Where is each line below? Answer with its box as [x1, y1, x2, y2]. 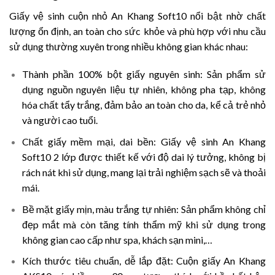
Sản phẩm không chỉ [181, 203, 266, 215]
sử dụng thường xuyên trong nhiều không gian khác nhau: [9, 40, 248, 52]
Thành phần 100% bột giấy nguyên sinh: [21, 68, 203, 80]
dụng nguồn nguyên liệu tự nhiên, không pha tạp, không [21, 83, 266, 96]
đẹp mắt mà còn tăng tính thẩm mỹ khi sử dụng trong [21, 218, 266, 230]
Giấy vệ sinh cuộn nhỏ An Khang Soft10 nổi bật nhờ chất [9, 9, 266, 21]
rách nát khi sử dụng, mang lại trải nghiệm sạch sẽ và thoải [21, 166, 266, 179]
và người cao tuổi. [21, 114, 98, 126]
